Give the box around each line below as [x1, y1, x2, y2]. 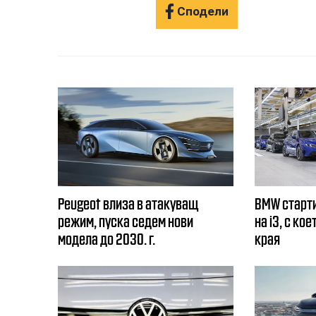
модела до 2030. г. [58, 229, 155, 247]
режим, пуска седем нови [58, 211, 193, 229]
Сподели [177, 4, 229, 19]
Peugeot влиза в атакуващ [58, 193, 199, 212]
